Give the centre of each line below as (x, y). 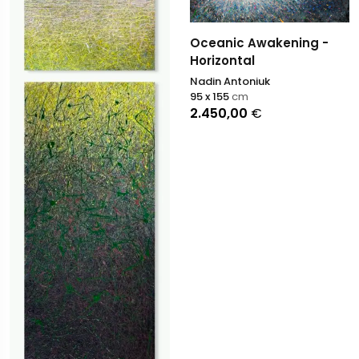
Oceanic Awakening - (259, 42)
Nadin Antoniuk (230, 81)
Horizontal (222, 60)
